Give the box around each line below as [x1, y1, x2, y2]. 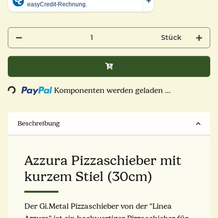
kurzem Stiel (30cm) [24, 168, 152, 184]
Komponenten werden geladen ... [54, 86, 171, 95]
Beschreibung [18, 119, 60, 127]
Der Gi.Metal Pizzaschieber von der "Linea [24, 201, 172, 211]
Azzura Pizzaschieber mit [24, 152, 182, 168]
